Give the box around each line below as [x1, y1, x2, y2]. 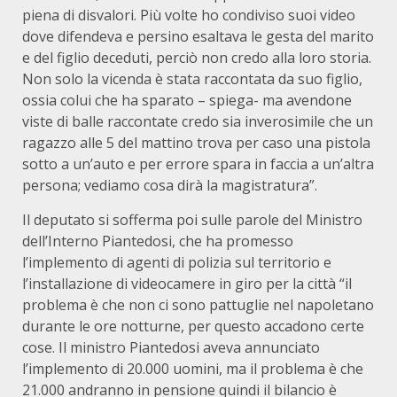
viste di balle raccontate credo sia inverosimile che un [22, 112, 373, 131]
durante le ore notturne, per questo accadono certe [22, 316, 364, 336]
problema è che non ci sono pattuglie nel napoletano [22, 295, 374, 315]
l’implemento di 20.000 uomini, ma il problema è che [22, 359, 363, 378]
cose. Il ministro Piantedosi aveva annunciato [22, 338, 320, 357]
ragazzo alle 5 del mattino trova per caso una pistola [22, 133, 370, 152]
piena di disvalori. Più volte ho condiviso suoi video [22, 5, 355, 25]
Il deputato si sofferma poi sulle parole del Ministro [22, 210, 362, 230]
